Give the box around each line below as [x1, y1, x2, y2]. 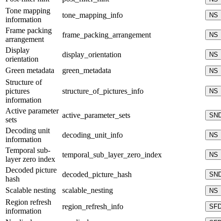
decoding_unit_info [62, 131, 123, 140]
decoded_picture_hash [62, 170, 132, 179]
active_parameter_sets [62, 111, 130, 120]
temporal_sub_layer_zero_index [62, 150, 162, 159]
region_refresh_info [62, 202, 123, 211]
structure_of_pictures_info [62, 87, 144, 96]
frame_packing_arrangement [62, 31, 151, 39]
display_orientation [62, 50, 121, 59]
